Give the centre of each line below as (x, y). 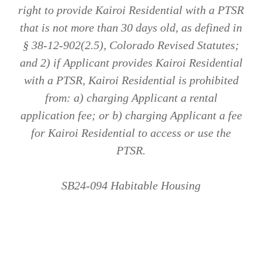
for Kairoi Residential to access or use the (131, 133)
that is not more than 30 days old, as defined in (131, 28)
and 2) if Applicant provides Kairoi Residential (131, 63)
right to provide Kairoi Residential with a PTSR (131, 10)
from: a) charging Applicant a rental (131, 98)
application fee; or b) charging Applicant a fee (131, 116)
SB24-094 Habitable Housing (131, 186)
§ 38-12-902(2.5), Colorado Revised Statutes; (131, 45)
